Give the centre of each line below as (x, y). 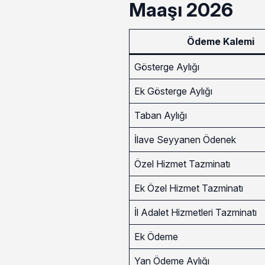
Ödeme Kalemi (221, 41)
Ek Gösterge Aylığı (173, 91)
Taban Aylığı (160, 115)
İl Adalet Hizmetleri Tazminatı (195, 212)
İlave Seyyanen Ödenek (185, 139)
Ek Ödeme (156, 236)
